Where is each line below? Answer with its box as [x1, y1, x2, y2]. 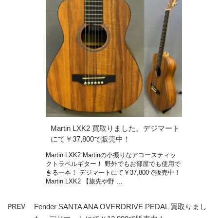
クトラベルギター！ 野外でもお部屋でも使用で [46, 160, 181, 167]
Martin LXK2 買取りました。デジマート [51, 124, 180, 132]
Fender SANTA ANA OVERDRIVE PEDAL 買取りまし [34, 202, 207, 211]
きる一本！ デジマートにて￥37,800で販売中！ [46, 168, 181, 176]
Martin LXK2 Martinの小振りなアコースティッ [46, 151, 176, 159]
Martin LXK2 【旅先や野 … [46, 177, 123, 185]
